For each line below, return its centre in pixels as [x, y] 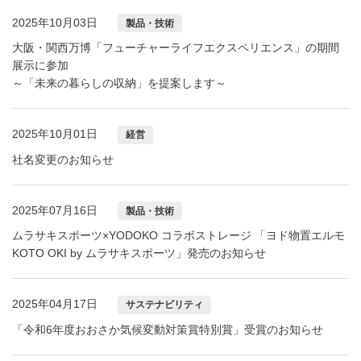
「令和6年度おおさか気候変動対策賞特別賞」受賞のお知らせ [168, 329]
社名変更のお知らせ [63, 159]
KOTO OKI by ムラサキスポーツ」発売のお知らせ [139, 253]
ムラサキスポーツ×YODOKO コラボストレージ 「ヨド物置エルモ [178, 236]
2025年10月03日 [55, 22]
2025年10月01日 [55, 134]
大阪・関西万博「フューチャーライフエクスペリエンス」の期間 [176, 48]
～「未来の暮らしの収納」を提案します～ [119, 83]
